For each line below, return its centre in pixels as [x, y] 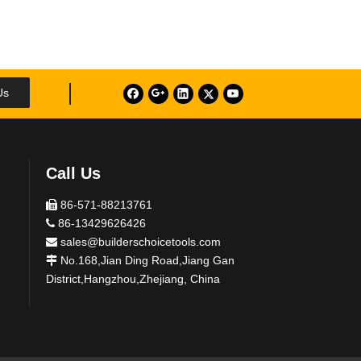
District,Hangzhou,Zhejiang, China [133, 279]
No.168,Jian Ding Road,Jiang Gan [147, 260]
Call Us [73, 173]
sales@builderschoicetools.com [141, 242]
